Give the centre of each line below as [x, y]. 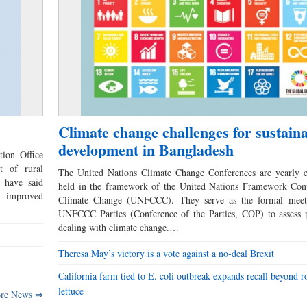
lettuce [71, 291]
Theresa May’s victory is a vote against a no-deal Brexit [167, 254]
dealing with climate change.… [119, 228]
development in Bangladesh [146, 150]
